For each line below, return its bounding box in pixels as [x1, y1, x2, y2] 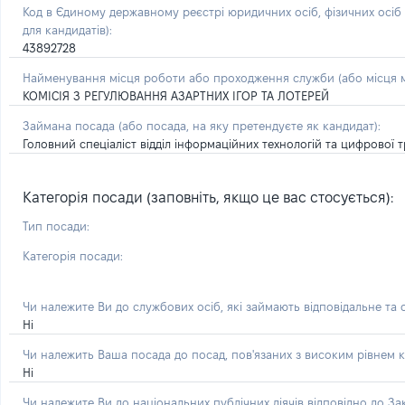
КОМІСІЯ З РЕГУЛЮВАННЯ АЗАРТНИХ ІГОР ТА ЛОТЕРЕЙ [23, 89, 329, 102]
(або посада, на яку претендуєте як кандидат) [118, 119, 378, 132]
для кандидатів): [23, 24, 112, 36]
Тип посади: [23, 220, 89, 232]
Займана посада [23, 119, 118, 132]
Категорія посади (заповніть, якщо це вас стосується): [23, 190, 393, 205]
